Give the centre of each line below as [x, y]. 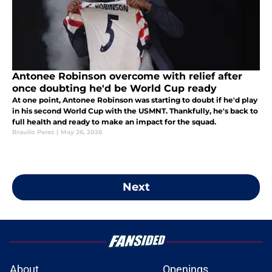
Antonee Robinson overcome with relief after [127, 76]
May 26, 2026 [81, 132]
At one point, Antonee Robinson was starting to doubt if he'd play [135, 100]
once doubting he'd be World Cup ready [114, 89]
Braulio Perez [33, 132]
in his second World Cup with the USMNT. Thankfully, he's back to [135, 111]
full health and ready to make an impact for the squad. [114, 122]
